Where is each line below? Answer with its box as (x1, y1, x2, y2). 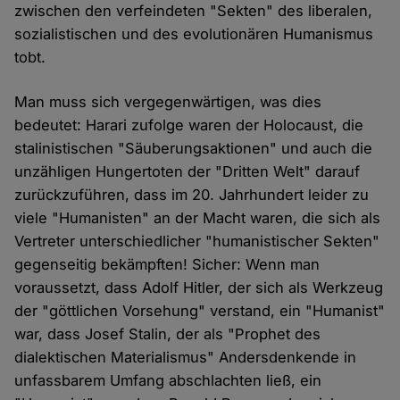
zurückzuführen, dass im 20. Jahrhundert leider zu (14, 186, 370, 204)
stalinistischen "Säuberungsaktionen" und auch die (14, 139, 373, 158)
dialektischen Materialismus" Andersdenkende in (14, 348, 357, 367)
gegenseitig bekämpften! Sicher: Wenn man (14, 255, 321, 274)
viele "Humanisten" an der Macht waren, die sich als (14, 209, 381, 228)
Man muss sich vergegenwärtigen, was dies (14, 93, 322, 112)
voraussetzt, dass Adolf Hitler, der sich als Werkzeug (14, 279, 384, 297)
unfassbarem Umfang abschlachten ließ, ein (14, 371, 322, 390)
